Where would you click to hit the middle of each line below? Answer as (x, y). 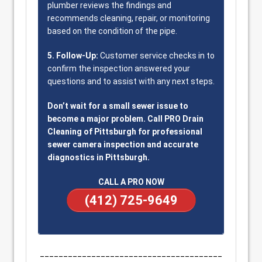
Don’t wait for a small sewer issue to (118, 106)
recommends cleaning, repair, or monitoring (129, 18)
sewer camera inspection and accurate (123, 144)
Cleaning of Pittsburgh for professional (125, 132)
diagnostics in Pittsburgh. (99, 157)
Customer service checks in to (156, 56)
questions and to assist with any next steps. (131, 81)
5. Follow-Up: (73, 56)
